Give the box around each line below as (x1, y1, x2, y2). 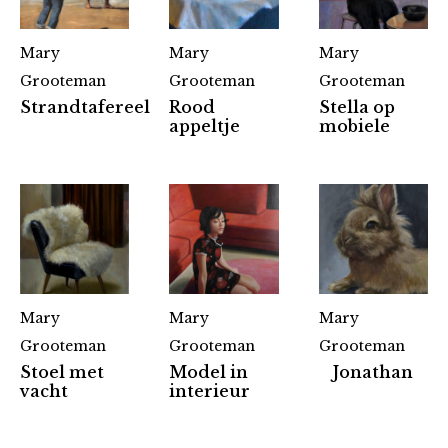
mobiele (318, 116, 390, 137)
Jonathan (333, 361, 414, 382)
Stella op (318, 97, 395, 118)
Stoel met (20, 361, 104, 382)
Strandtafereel (20, 97, 150, 118)
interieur (169, 380, 251, 401)
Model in (169, 361, 249, 382)
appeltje (169, 116, 241, 137)
